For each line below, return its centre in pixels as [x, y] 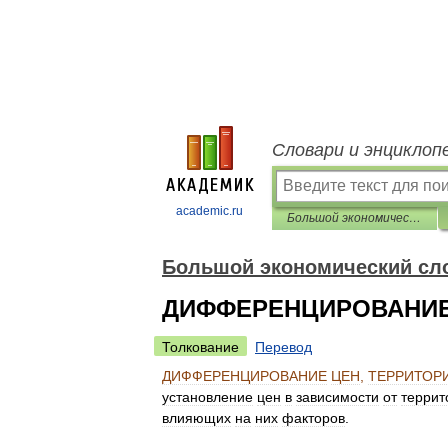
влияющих [196, 418]
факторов [313, 418]
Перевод [283, 347]
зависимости [337, 397]
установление [207, 397]
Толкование [200, 347]
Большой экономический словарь [415, 218]
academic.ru [209, 211]
